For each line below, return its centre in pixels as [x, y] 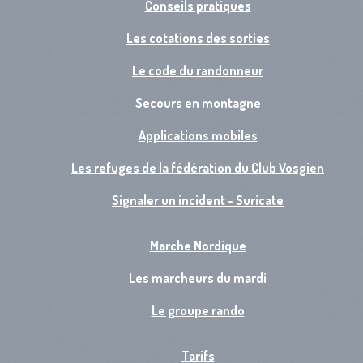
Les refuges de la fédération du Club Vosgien [198, 168]
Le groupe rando [198, 310]
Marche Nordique [198, 246]
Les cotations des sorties [198, 38]
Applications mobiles [198, 135]
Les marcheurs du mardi [198, 278]
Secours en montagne [198, 103]
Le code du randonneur [198, 70]
